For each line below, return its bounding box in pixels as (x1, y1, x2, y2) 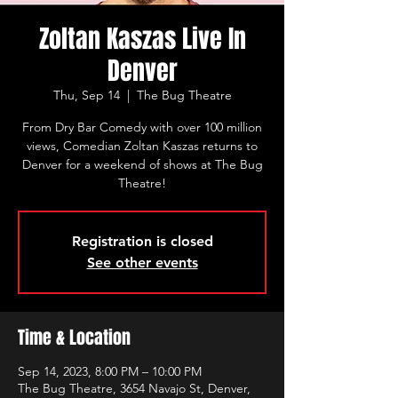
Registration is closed (71, 233, 213, 250)
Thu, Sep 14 (52, 87, 120, 103)
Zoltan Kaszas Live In (38, 20, 246, 57)
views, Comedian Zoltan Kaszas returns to (27, 138, 258, 154)
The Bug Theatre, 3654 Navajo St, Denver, (18, 380, 251, 396)
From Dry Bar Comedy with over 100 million (22, 119, 262, 135)
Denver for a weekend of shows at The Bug (21, 156, 263, 172)
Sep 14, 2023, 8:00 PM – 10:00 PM (18, 363, 202, 379)
